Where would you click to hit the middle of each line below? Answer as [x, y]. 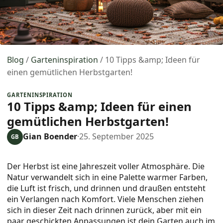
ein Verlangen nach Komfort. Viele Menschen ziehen [106, 199]
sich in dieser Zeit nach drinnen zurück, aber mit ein [105, 210]
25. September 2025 [117, 137]
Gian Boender [50, 137]
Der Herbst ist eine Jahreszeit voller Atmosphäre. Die [106, 166]
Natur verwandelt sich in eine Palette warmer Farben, [108, 177]
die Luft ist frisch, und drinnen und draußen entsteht [107, 188]
